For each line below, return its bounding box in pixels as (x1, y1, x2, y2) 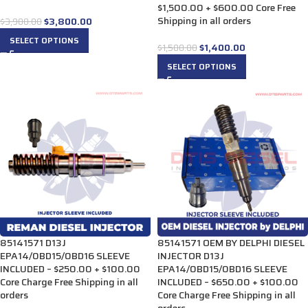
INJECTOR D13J (157, 248, 224, 263)
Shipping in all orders (157, 13, 251, 28)
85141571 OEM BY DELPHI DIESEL (157, 235, 305, 250)
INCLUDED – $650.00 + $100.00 (157, 274, 298, 289)
